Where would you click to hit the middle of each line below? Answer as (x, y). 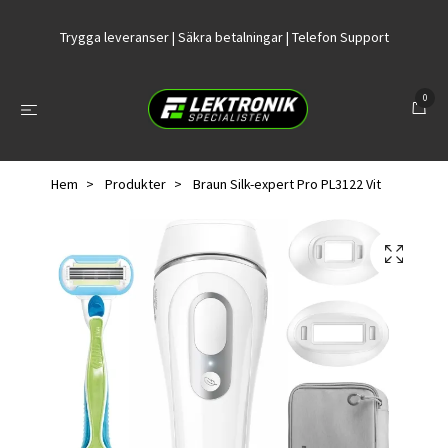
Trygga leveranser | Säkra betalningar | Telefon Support (224, 36)
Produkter (135, 184)
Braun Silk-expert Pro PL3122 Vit (285, 184)
